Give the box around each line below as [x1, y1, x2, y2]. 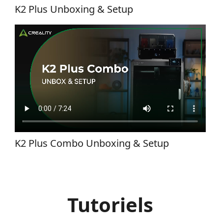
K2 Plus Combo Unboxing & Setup [14, 136, 169, 150]
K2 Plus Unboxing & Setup [14, 2, 133, 16]
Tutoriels [67, 191, 153, 218]
